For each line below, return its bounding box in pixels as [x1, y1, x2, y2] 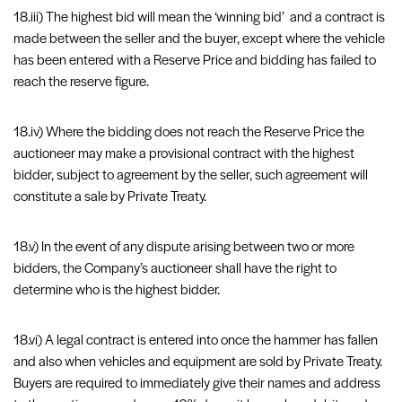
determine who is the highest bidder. [13, 284, 220, 298]
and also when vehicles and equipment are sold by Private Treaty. [13, 355, 382, 370]
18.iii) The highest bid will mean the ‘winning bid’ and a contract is [13, 11, 385, 25]
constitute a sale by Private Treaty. [13, 190, 206, 205]
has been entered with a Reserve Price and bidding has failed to [13, 54, 376, 68]
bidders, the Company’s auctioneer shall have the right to [13, 262, 336, 276]
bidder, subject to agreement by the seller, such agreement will [13, 169, 368, 183]
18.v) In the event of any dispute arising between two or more [13, 240, 354, 255]
